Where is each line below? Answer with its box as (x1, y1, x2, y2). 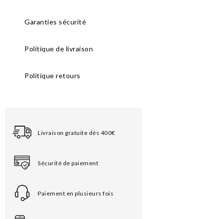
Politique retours (24, 71, 81, 80)
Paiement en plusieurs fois (38, 189, 113, 197)
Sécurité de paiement (38, 159, 98, 167)
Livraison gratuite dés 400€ (38, 129, 115, 136)
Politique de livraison (24, 44, 93, 53)
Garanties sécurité (24, 17, 86, 26)
